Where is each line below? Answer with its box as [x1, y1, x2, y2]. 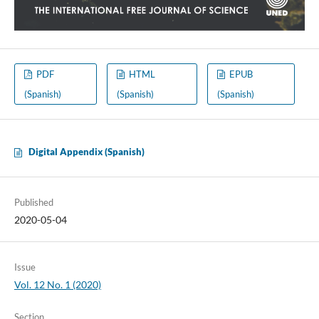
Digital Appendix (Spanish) [28, 146, 145, 158]
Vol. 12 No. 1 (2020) [14, 278, 101, 291]
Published [14, 197, 53, 209]
